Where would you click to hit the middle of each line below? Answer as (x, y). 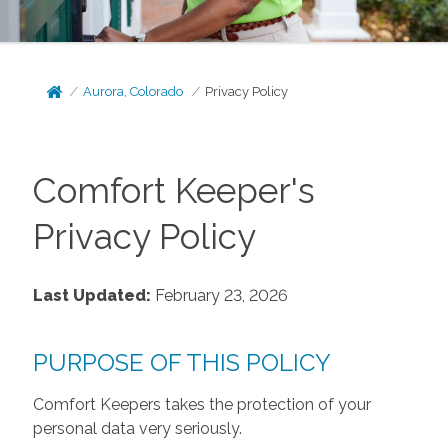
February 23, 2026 (219, 295)
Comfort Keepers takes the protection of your (201, 404)
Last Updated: (91, 295)
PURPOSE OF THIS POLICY (181, 362)
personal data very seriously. (137, 428)
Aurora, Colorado (133, 91)
